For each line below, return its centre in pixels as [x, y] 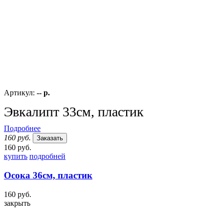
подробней [47, 156]
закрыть [17, 203]
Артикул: [20, 93]
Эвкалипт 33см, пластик [74, 112]
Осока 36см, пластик [48, 175]
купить [16, 156]
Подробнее [22, 129]
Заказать [50, 138]
